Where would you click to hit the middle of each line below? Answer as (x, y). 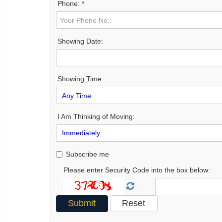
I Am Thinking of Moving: (96, 116)
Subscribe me (87, 154)
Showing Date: (80, 41)
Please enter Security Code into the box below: (137, 170)
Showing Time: (81, 79)
